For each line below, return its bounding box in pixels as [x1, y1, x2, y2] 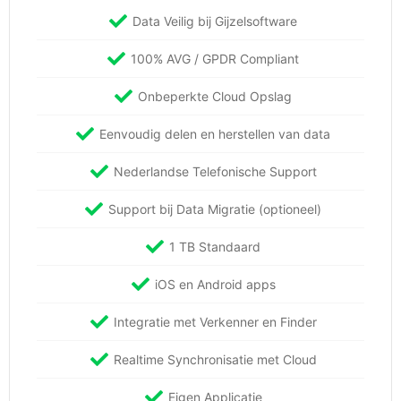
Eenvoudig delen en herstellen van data [99, 126, 330, 142]
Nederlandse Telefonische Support [113, 164, 317, 180]
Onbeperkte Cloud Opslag [138, 89, 292, 105]
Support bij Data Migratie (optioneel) [108, 201, 321, 218]
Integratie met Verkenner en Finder [113, 314, 317, 330]
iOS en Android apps [154, 277, 276, 293]
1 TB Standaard [169, 239, 260, 255]
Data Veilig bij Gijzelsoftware [132, 13, 297, 30]
